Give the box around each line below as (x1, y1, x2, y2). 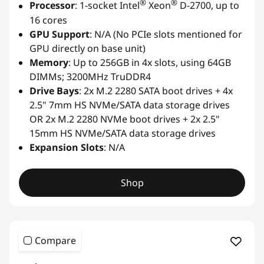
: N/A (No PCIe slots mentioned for (90, 27, 242, 41)
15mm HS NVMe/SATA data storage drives (29, 126, 216, 140)
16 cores (29, 13, 67, 27)
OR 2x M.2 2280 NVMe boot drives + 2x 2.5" (29, 112, 220, 126)
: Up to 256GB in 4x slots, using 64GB (68, 55, 231, 69)
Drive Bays (29, 84, 79, 97)
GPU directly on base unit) (29, 41, 146, 55)
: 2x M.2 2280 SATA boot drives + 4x (79, 84, 233, 97)
